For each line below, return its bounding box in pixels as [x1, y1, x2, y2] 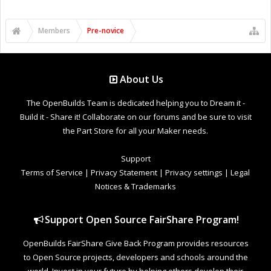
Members [38, 25, 70, 36]
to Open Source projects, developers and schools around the [23, 251, 248, 263]
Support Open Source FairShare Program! [44, 212, 239, 226]
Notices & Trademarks [95, 180, 176, 192]
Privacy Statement [91, 166, 157, 178]
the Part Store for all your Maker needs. [63, 125, 208, 136]
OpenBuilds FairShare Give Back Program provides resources [22, 237, 249, 249]
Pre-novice [87, 25, 124, 36]
